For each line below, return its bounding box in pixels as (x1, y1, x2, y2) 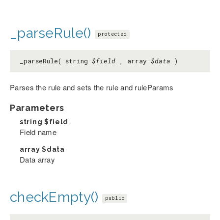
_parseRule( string (20, 56, 92, 66)
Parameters (10, 103, 64, 113)
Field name (20, 127, 56, 137)
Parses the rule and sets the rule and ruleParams (10, 82, 174, 93)
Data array (20, 154, 55, 165)
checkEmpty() (10, 189, 99, 206)
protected (97, 31, 127, 38)
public (105, 195, 125, 202)
